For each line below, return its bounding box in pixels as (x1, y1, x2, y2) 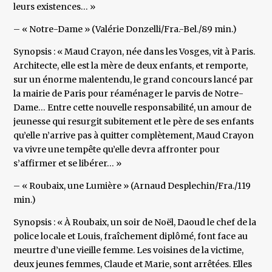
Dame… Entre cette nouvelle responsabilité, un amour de (13, 102, 252, 114)
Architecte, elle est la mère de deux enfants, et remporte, (13, 60, 248, 72)
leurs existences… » (13, 1, 96, 13)
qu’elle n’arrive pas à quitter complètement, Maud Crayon (13, 130, 254, 141)
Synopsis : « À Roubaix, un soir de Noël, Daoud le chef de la (13, 217, 257, 228)
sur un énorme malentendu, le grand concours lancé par (13, 74, 254, 86)
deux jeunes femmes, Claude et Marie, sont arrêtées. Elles (13, 259, 253, 270)
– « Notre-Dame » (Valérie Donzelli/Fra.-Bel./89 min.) (13, 24, 237, 35)
